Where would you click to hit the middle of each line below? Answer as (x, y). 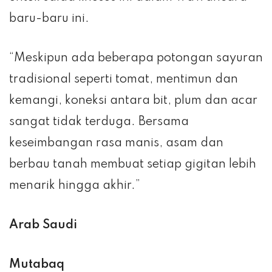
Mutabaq (37, 264)
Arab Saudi (43, 225)
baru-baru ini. (49, 19)
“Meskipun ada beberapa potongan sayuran (136, 58)
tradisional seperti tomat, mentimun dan (124, 79)
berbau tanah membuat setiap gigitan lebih (133, 164)
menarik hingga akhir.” (75, 185)
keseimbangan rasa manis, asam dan (116, 143)
